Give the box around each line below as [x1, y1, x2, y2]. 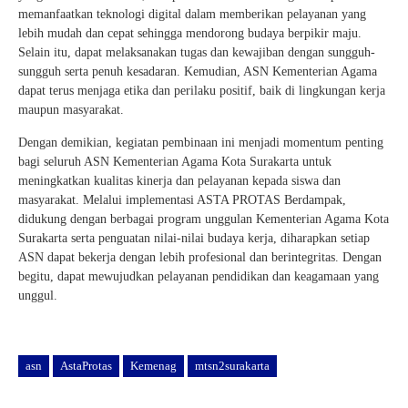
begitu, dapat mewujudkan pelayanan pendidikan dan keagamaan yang [18, 269, 379, 283]
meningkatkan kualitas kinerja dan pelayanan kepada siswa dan [18, 173, 341, 188]
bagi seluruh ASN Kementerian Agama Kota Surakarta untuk [18, 154, 331, 168]
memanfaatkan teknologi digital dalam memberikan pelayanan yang [18, 6, 366, 21]
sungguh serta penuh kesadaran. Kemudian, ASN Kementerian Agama [18, 64, 377, 78]
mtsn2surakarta [195, 358, 270, 372]
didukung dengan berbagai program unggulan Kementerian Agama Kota [18, 211, 389, 226]
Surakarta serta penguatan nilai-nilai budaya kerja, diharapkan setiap [18, 230, 370, 245]
